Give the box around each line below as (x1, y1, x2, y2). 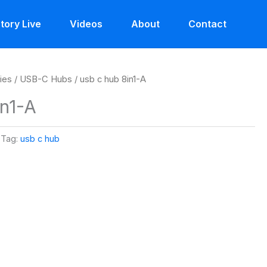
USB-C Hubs (20, 74, 73, 85)
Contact (188, 17, 226, 30)
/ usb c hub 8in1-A (72, 74, 147, 85)
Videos (70, 17, 103, 30)
